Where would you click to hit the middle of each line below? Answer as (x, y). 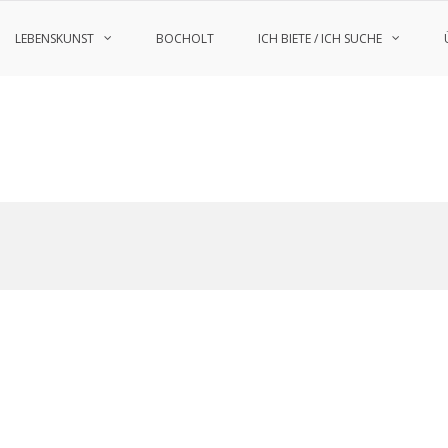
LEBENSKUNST (54, 38)
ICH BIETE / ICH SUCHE (320, 38)
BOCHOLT (185, 38)
